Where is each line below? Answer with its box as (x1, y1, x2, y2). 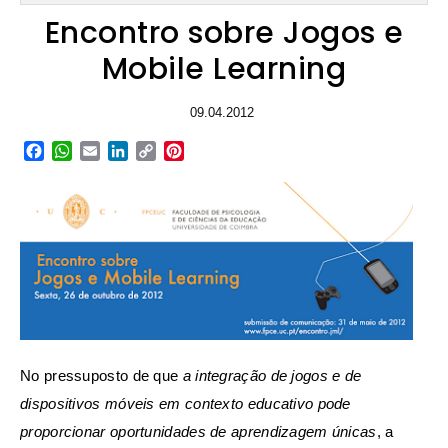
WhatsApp (72, 139, 156, 163)
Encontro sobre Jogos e (44, 12, 404, 54)
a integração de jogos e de (182, 366, 362, 384)
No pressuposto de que (20, 366, 183, 384)
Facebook (44, 139, 123, 163)
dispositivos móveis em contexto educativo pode (20, 394, 351, 412)
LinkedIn (128, 139, 191, 163)
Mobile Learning (101, 48, 347, 90)
